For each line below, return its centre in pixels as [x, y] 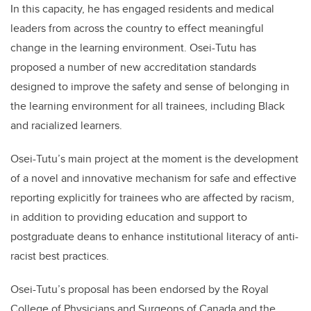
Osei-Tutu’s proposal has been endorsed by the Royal [140, 289]
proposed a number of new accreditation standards [133, 67]
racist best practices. [60, 256]
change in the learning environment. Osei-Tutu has [133, 48]
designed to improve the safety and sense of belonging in [150, 87]
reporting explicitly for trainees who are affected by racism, [152, 198]
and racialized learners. [68, 126]
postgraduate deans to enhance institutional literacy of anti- [154, 237]
